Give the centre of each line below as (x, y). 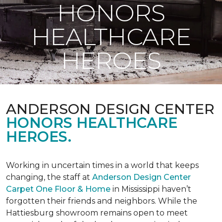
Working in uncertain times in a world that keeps (102, 165)
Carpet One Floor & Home (58, 189)
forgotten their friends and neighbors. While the (102, 201)
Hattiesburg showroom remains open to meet (97, 213)
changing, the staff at (49, 177)
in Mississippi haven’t (151, 189)
